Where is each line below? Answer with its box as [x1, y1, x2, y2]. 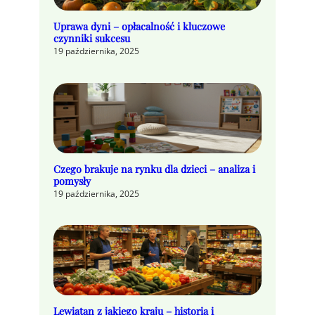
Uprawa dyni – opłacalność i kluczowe [53, 20, 225, 34]
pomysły [53, 174, 91, 188]
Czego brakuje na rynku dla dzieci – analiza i [53, 162, 255, 176]
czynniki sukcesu [53, 32, 130, 46]
